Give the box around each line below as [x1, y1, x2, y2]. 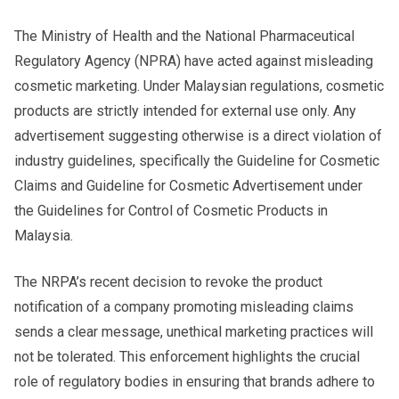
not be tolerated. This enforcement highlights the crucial [14, 347, 360, 365]
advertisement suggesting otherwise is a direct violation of [14, 126, 382, 144]
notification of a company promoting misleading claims [14, 297, 354, 315]
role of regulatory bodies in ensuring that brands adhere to [14, 372, 375, 390]
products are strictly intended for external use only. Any [14, 102, 356, 119]
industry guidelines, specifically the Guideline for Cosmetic [14, 151, 379, 169]
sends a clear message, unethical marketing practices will [14, 322, 373, 340]
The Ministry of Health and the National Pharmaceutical [14, 27, 354, 45]
